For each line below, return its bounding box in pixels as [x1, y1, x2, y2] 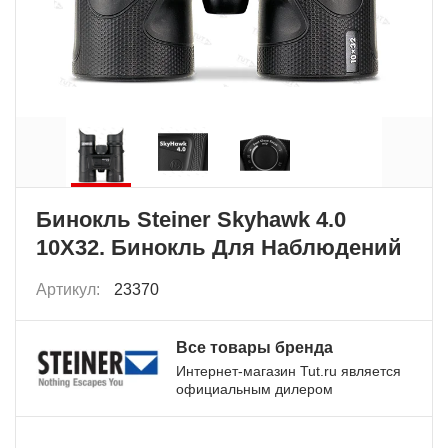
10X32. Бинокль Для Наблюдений [36, 235, 402, 261]
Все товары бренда [176, 339, 333, 357]
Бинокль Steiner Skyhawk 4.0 [36, 207, 346, 233]
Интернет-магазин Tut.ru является [176, 363, 401, 380]
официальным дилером [176, 381, 333, 398]
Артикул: [36, 281, 104, 299]
